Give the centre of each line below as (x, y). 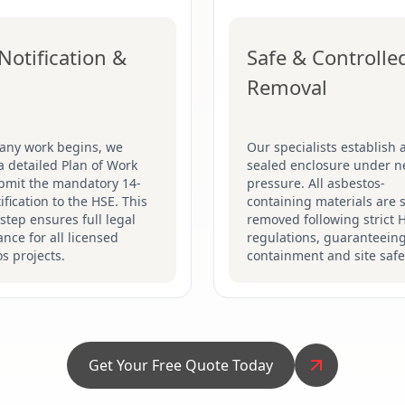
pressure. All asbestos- (316, 183)
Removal (287, 87)
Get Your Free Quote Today (181, 365)
